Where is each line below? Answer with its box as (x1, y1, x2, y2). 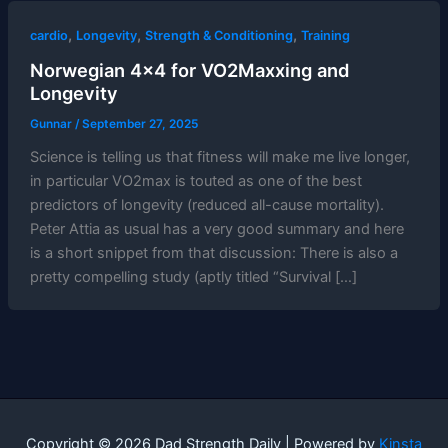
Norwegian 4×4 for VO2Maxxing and (29, 58, 349, 81)
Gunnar (29, 116, 75, 131)
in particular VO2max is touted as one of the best (29, 171, 362, 190)
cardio (29, 28, 68, 44)
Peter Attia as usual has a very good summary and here (29, 219, 404, 238)
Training (300, 28, 350, 44)
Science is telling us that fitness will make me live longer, (29, 147, 410, 166)
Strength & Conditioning (144, 28, 293, 44)
